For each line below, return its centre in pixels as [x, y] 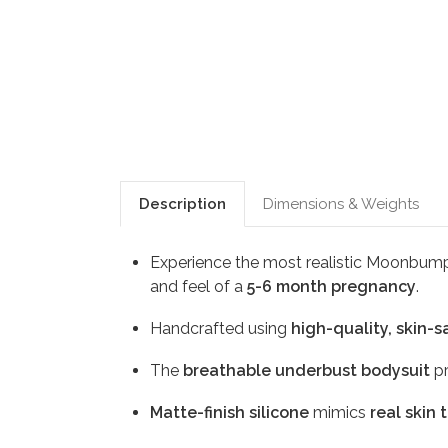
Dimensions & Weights [341, 203]
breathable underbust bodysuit [306, 370]
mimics [339, 412]
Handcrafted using [220, 328]
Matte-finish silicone [229, 412]
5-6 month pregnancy [331, 286]
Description [182, 203]
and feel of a [198, 286]
